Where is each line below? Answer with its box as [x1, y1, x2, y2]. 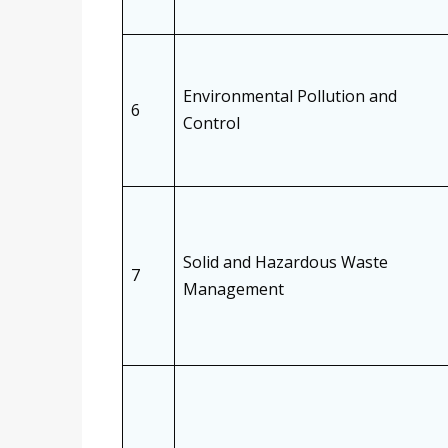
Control [183, 112, 240, 135]
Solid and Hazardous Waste [183, 251, 388, 274]
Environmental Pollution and [183, 85, 397, 108]
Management [183, 278, 284, 301]
